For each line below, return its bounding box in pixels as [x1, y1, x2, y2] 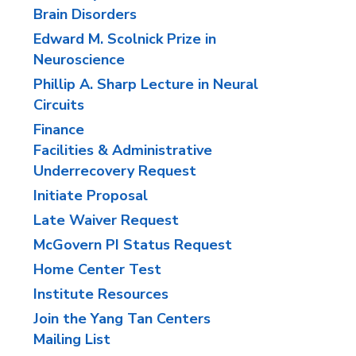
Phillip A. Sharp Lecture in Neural [33, 75, 259, 94]
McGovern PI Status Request [33, 235, 233, 254]
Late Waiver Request [33, 211, 180, 230]
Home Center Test [33, 260, 162, 279]
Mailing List [33, 330, 111, 349]
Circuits [33, 95, 85, 114]
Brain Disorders [33, 5, 137, 24]
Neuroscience [33, 50, 126, 69]
